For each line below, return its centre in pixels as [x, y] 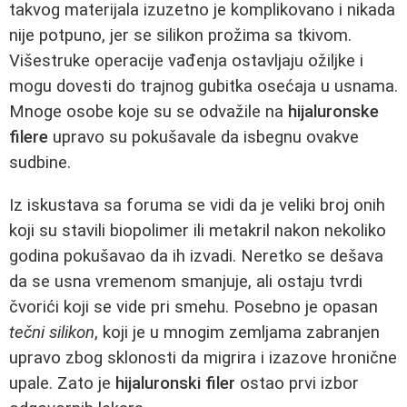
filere [29, 138]
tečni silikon [52, 333]
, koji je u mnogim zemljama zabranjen [237, 333]
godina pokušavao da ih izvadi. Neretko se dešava [196, 257]
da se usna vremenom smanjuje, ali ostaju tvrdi [186, 282]
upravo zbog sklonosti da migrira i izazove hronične [203, 358]
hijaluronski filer [175, 384]
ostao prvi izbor [297, 384]
